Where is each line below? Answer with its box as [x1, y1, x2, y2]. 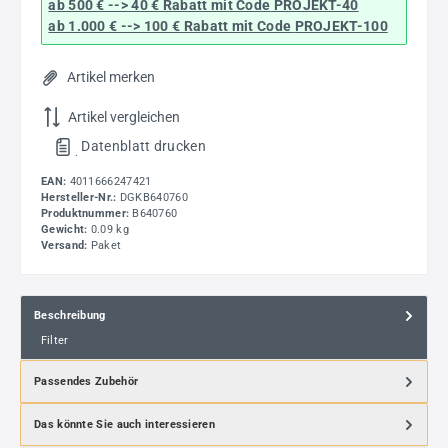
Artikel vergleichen [68, 109, 180, 126]
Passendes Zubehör [34, 374, 139, 388]
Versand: [41, 238, 91, 252]
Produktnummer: [41, 206, 130, 220]
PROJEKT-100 [294, 18, 388, 35]
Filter [34, 334, 69, 348]
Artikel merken [66, 69, 155, 86]
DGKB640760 [119, 190, 188, 204]
